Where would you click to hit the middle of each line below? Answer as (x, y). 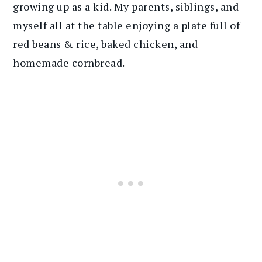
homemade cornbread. (69, 62)
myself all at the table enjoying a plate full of (127, 25)
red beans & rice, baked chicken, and (106, 44)
